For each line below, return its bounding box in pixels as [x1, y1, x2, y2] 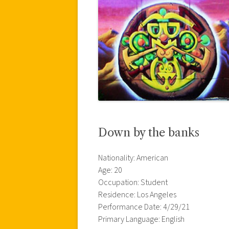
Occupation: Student [98, 176, 168, 188]
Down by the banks [98, 125, 199, 140]
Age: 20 [98, 164, 122, 176]
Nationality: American [98, 152, 168, 164]
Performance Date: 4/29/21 [98, 201, 190, 213]
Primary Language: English [98, 213, 185, 225]
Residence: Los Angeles [98, 189, 176, 200]
